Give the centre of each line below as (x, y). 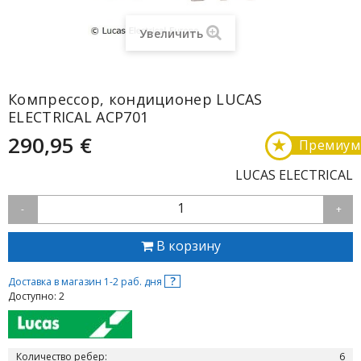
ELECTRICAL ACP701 (79, 117)
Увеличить (171, 33)
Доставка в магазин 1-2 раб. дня (86, 282)
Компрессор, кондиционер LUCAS (135, 99)
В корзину (188, 246)
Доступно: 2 (36, 296)
